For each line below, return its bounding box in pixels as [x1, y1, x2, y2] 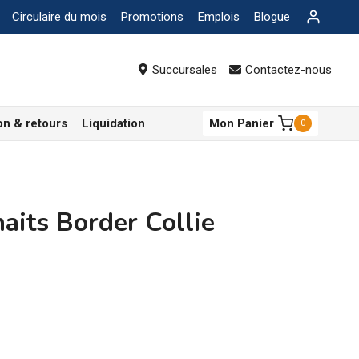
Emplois [197, 10, 240, 24]
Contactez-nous [244, 63, 332, 77]
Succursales [152, 63, 217, 77]
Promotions [120, 10, 184, 24]
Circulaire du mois [11, 10, 107, 24]
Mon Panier [208, 116, 274, 131]
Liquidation [82, 116, 145, 131]
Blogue [253, 10, 290, 24]
